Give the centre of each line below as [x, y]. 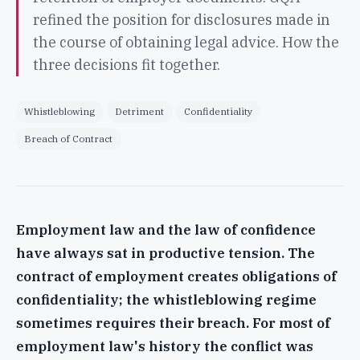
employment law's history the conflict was [165, 346]
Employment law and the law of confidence [166, 229]
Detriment [140, 111]
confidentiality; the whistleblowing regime [166, 299]
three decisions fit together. [126, 64]
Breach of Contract [69, 138]
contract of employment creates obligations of [176, 276]
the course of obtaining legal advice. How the [186, 42]
